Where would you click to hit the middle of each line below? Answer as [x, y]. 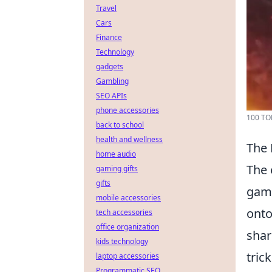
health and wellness [129, 139]
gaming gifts [117, 168]
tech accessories [124, 212]
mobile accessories [128, 198]
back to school [120, 125]
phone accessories [127, 110]
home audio [116, 154]
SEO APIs [111, 96]
